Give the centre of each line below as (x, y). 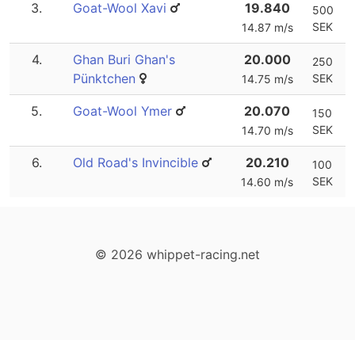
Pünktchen (104, 78)
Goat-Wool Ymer (122, 111)
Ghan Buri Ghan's (124, 59)
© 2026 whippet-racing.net (177, 254)
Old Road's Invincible (136, 162)
